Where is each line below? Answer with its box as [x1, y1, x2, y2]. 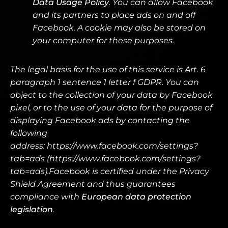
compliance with [10, 192, 81, 202]
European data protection [81, 192, 191, 202]
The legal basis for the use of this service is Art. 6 [10, 65, 206, 74]
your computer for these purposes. [33, 36, 174, 45]
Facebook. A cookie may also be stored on [33, 23, 206, 33]
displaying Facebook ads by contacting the [10, 116, 190, 125]
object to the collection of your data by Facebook [10, 90, 213, 100]
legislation [10, 205, 53, 214]
